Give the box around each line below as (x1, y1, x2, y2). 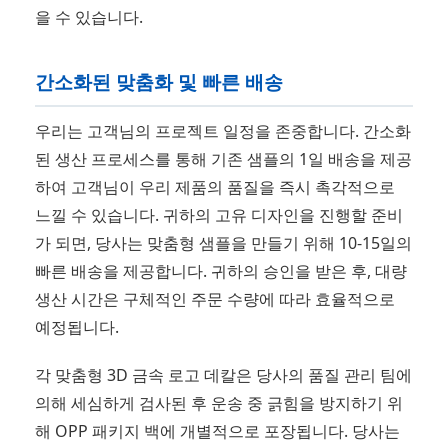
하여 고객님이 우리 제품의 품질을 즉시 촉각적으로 (35, 175, 395, 198)
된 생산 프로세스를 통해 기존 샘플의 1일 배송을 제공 (35, 147, 412, 170)
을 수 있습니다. (35, 6, 143, 29)
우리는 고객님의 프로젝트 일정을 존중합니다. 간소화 (35, 119, 411, 142)
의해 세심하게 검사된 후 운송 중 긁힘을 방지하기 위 (35, 392, 403, 415)
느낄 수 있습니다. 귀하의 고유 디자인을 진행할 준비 (35, 203, 403, 226)
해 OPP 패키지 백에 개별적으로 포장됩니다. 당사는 (35, 420, 400, 443)
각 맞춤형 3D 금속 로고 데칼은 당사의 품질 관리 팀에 (35, 364, 412, 387)
